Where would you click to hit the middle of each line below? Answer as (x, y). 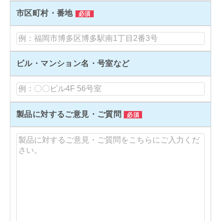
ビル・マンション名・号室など (73, 64)
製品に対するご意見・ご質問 (69, 114)
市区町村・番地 (45, 13)
